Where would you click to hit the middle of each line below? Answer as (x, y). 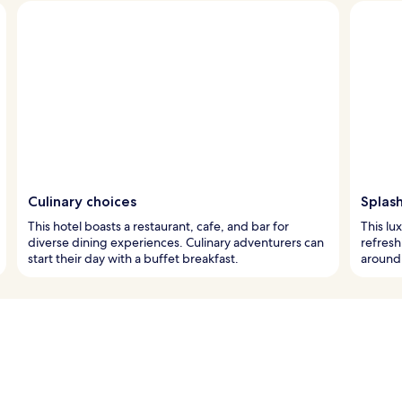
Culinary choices (82, 201)
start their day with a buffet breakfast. (133, 258)
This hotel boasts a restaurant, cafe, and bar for (158, 226)
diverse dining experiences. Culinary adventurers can (176, 242)
